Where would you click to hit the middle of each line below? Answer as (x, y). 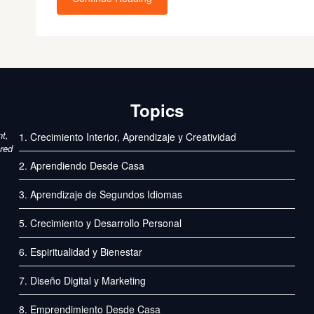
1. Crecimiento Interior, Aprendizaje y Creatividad (128, 137)
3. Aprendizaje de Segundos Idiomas (101, 194)
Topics (157, 110)
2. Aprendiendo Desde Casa (82, 165)
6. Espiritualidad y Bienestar (81, 252)
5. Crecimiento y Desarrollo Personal (101, 223)
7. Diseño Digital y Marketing (83, 280)
